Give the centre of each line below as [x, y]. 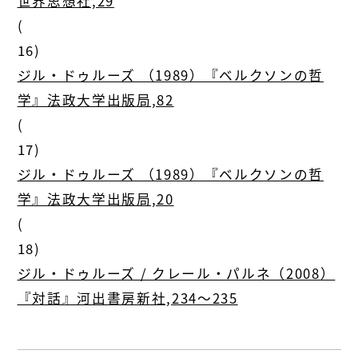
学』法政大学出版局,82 [95, 100]
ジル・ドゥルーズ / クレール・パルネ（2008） [176, 274]
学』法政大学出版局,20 [95, 199]
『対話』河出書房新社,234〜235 [127, 298]
